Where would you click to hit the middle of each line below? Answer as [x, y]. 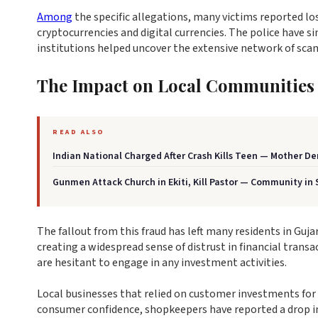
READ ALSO [79, 132]
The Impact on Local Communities [176, 85]
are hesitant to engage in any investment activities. [162, 263]
